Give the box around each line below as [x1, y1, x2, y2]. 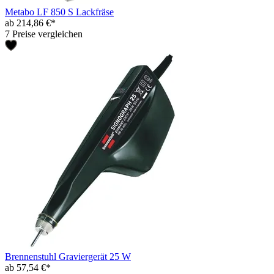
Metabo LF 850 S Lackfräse [5, 6, 114, 17]
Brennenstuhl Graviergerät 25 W [5, 251, 131, 262]
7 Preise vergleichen [5, 28, 83, 39]
